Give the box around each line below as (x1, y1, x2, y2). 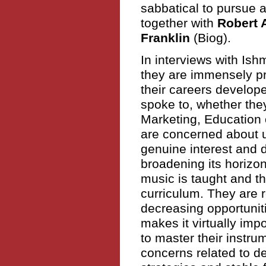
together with (140, 15, 217, 30)
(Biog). (193, 30, 231, 45)
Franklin (140, 30, 194, 45)
